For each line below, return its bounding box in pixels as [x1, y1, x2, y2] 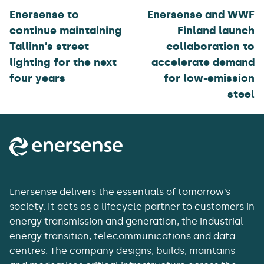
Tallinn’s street [9, 40, 89, 53]
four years [9, 72, 65, 85]
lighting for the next [9, 56, 117, 69]
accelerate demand [151, 56, 255, 69]
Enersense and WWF [147, 8, 255, 21]
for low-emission [164, 72, 255, 85]
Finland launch [177, 24, 255, 37]
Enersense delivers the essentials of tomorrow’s [9, 186, 230, 198]
